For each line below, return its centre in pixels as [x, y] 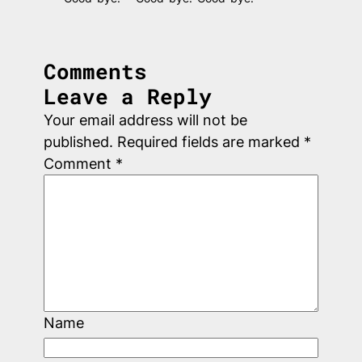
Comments [95, 72]
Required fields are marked [210, 142]
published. [78, 142]
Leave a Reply [127, 97]
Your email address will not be [145, 120]
